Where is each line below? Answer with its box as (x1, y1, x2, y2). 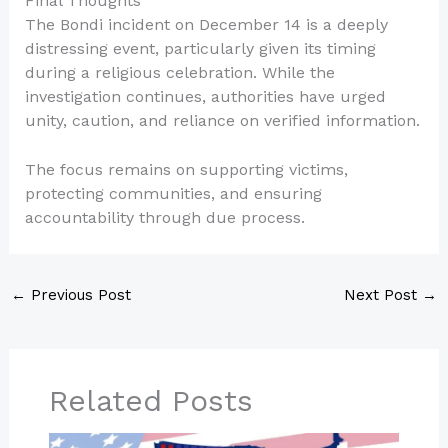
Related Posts (48, 383, 253, 419)
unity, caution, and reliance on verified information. (24, 110, 420, 130)
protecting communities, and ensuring (24, 184, 322, 204)
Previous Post (25, 286, 131, 305)
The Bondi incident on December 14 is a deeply (24, 14, 388, 34)
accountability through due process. (24, 208, 305, 228)
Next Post (344, 286, 423, 305)
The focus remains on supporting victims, (24, 160, 348, 180)
